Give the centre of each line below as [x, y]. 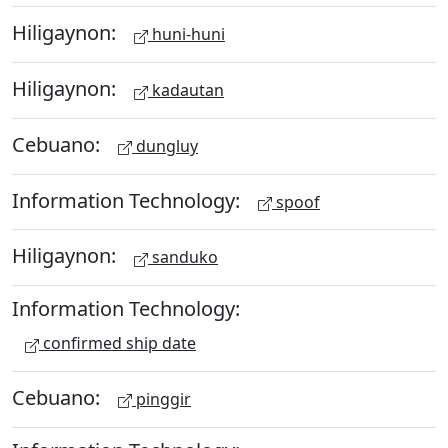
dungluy [165, 145]
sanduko [183, 257]
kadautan [186, 90]
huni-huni [186, 34]
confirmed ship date [117, 343]
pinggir [161, 398]
